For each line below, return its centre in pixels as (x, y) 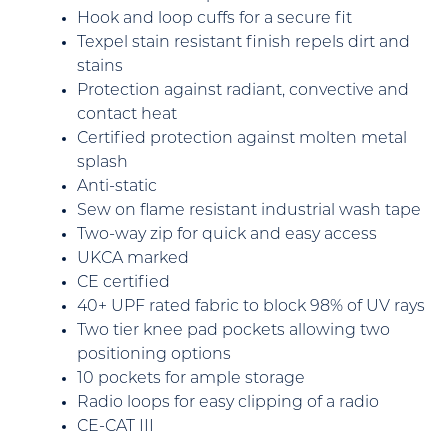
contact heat (127, 114)
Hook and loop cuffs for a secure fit (214, 18)
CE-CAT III (115, 426)
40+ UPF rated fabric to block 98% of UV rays (251, 306)
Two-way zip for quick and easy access (227, 234)
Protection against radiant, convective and (243, 90)
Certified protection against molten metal (242, 138)
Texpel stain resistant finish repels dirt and (243, 42)
